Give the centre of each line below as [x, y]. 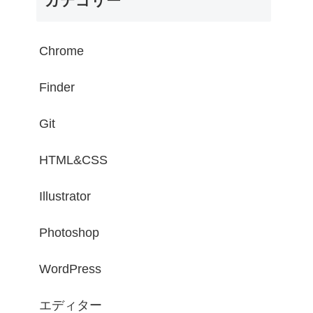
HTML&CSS [73, 160]
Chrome [61, 51]
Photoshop [69, 233]
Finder [57, 87]
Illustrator [65, 196]
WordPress [70, 269]
